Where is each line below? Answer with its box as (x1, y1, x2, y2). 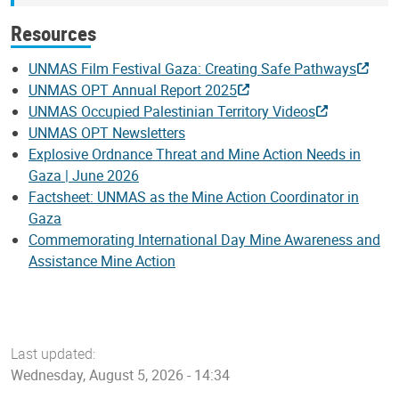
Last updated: (11, 344, 95, 364)
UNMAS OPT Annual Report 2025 (28, 80, 237, 101)
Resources (11, 18, 96, 47)
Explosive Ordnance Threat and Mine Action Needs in (28, 144, 361, 165)
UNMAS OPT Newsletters (28, 123, 185, 143)
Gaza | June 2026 (28, 166, 139, 186)
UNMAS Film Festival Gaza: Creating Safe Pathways (28, 59, 356, 79)
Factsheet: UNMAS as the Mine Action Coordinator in (28, 187, 359, 208)
